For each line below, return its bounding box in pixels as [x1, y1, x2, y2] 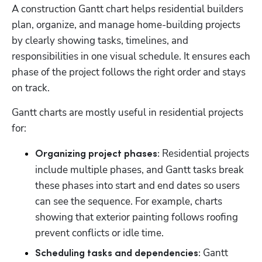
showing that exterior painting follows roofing [35, 210, 238, 224]
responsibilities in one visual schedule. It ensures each [12, 49, 250, 63]
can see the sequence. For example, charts [35, 194, 222, 208]
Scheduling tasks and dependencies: [35, 248, 201, 258]
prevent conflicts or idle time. [35, 226, 166, 240]
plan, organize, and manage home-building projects [12, 18, 240, 32]
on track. [12, 81, 50, 95]
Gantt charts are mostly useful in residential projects [12, 105, 243, 119]
